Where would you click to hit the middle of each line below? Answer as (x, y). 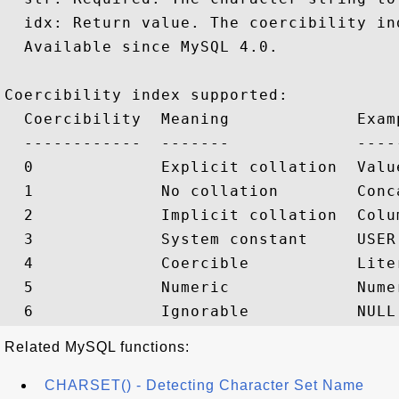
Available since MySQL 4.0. (142, 47)
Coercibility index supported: (147, 95)
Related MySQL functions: (97, 347)
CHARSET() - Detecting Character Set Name (204, 385)
